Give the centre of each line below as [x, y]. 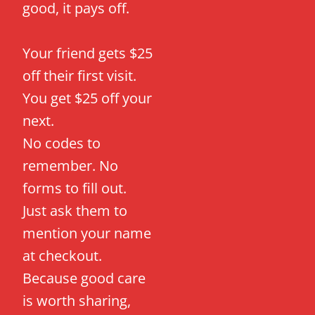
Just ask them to [75, 211]
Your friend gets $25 [88, 53]
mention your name [87, 233]
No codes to [62, 143]
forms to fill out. [75, 188]
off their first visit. [80, 76]
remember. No [71, 166]
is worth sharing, [77, 301]
